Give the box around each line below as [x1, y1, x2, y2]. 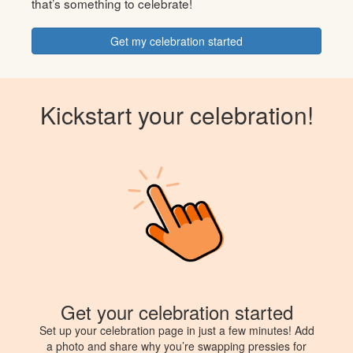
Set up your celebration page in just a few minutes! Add [39, 321, 314, 338]
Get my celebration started [110, 32, 243, 49]
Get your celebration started [60, 297, 293, 325]
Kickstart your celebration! [39, 97, 314, 132]
